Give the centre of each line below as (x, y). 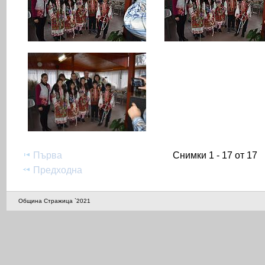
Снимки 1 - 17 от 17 (215, 156)
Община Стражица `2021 (54, 201)
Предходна (58, 170)
